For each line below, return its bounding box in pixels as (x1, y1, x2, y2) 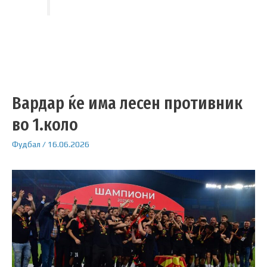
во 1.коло (12, 114, 78, 136)
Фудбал (12, 139, 41, 150)
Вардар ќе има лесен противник (12, 92, 243, 114)
